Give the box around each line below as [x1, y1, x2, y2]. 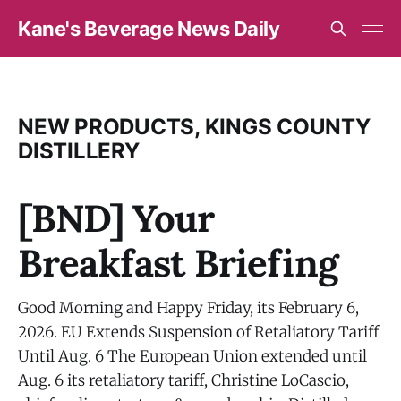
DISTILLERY [18, 138, 140, 164]
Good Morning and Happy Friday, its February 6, [18, 298, 359, 318]
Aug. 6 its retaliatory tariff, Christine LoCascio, [18, 371, 349, 390]
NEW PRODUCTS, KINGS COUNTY [18, 114, 371, 140]
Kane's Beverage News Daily [18, 17, 280, 40]
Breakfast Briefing [18, 239, 337, 287]
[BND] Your [18, 194, 215, 243]
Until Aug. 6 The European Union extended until [18, 346, 367, 366]
